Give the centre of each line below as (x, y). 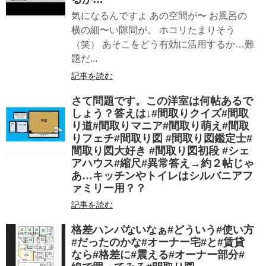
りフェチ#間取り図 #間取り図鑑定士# (162, 138)
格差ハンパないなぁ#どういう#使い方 (163, 229)
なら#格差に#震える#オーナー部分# (158, 254)
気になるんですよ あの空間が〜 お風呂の (159, 15)
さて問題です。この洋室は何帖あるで (162, 101)
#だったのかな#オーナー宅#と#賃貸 (158, 242)
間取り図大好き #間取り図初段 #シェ (160, 151)
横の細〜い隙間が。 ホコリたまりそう (153, 30)
